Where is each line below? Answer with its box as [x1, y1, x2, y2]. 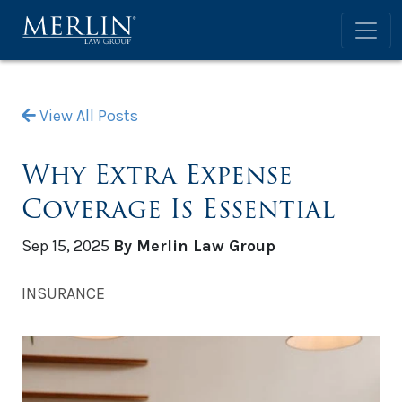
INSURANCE [22, 284, 105, 304]
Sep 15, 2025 [22, 236, 113, 257]
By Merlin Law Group [113, 236, 275, 257]
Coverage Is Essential [22, 188, 335, 230]
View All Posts [36, 106, 138, 127]
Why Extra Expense [22, 154, 293, 196]
